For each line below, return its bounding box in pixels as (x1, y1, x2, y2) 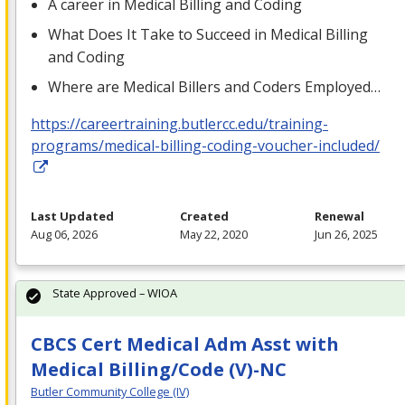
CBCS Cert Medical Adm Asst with (31, 332, 339, 357)
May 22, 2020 (180, 226, 249, 243)
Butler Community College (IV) (31, 383, 189, 400)
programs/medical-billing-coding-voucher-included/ (31, 136, 380, 156)
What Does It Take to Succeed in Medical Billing (48, 24, 369, 45)
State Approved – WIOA (52, 285, 177, 302)
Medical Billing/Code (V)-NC (31, 357, 287, 382)
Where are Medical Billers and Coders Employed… (48, 77, 381, 98)
